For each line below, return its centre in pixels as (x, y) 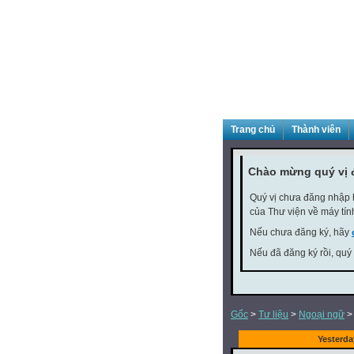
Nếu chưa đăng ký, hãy (301, 232)
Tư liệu (273, 314)
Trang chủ (253, 130)
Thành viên (316, 130)
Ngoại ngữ (322, 314)
